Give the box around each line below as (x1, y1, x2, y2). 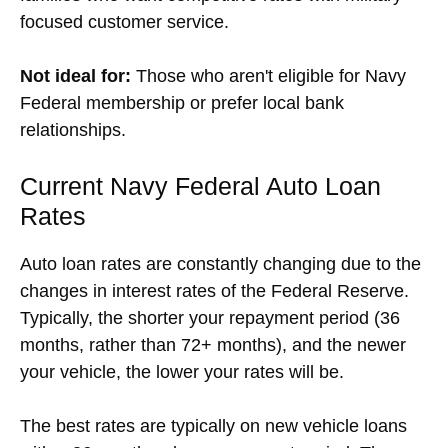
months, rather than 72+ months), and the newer (20, 334, 406, 355)
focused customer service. (20, 11, 229, 32)
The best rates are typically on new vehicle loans (20, 415, 407, 436)
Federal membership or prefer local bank (20, 92, 344, 113)
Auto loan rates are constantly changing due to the (20, 253, 421, 274)
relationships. (20, 119, 126, 140)
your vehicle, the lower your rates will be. (20, 361, 344, 382)
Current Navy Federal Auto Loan (20, 171, 381, 200)
